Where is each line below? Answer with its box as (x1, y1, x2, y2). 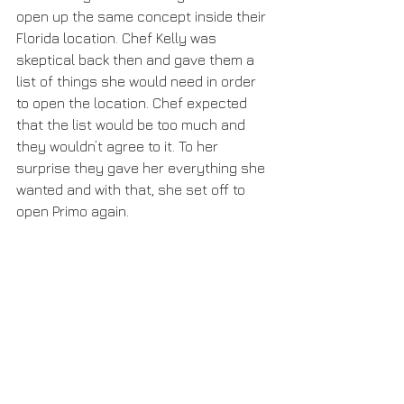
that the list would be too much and (16, 116, 249, 133)
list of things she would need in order (16, 73, 260, 90)
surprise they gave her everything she (16, 160, 269, 177)
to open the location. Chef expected (16, 95, 251, 112)
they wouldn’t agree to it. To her (16, 138, 222, 155)
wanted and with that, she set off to (16, 181, 249, 198)
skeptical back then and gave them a (16, 51, 258, 69)
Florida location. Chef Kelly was (16, 30, 220, 47)
